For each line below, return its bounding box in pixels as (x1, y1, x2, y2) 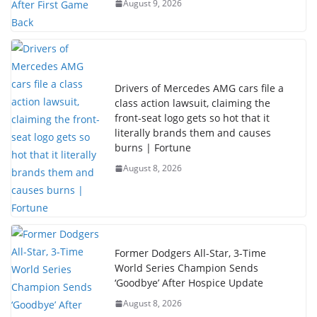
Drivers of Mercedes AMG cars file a (115, 81, 284, 95)
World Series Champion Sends (115, 261, 258, 275)
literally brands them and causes (115, 126, 271, 139)
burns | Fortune (115, 141, 191, 154)
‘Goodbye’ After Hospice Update (115, 276, 263, 289)
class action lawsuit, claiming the (115, 96, 270, 110)
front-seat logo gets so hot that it (115, 111, 270, 125)
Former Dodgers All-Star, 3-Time (115, 246, 266, 260)
